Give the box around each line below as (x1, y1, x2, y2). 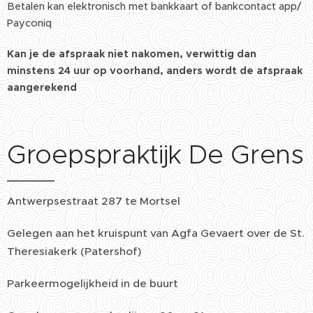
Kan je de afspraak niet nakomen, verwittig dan (7, 48, 256, 60)
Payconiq (7, 17, 54, 29)
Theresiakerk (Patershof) (7, 245, 141, 258)
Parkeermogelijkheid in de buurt (7, 277, 178, 290)
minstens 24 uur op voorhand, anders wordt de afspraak (7, 64, 303, 77)
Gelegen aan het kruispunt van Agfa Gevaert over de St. (7, 226, 305, 240)
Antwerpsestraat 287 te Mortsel (7, 194, 180, 208)
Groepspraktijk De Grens (7, 138, 304, 170)
